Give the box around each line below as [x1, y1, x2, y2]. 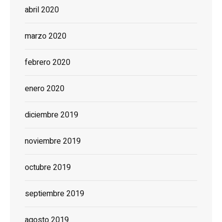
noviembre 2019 [25, 135, 81, 148]
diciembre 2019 [25, 109, 78, 121]
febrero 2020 [25, 56, 70, 69]
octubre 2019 [25, 162, 71, 174]
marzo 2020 [25, 30, 66, 43]
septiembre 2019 [25, 188, 84, 200]
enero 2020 [25, 83, 64, 95]
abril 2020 [25, 4, 59, 16]
